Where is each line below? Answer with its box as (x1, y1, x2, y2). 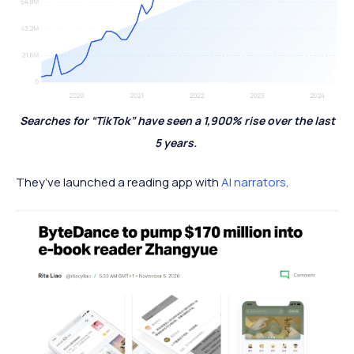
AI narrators (221, 173, 286, 190)
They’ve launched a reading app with (16, 173, 221, 190)
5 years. (155, 134, 199, 150)
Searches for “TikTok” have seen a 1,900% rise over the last (19, 112, 335, 128)
